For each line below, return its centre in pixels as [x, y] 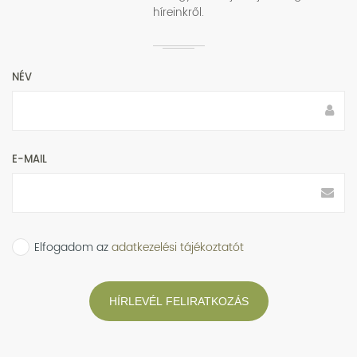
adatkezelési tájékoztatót [178, 247]
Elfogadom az [73, 247]
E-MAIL [29, 160]
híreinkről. [178, 12]
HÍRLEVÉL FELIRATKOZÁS [178, 301]
